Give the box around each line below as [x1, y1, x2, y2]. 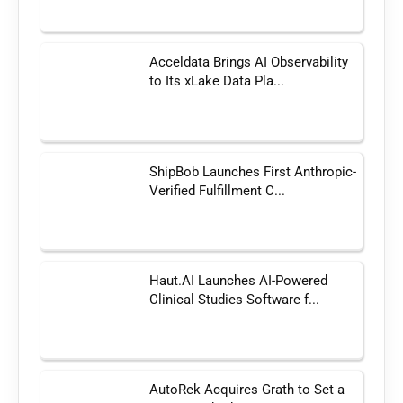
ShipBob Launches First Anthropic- [149, 163, 357, 180]
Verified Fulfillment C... [149, 182, 286, 199]
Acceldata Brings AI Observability [149, 54, 349, 71]
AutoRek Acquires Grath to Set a [149, 381, 345, 399]
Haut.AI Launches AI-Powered [149, 272, 328, 289]
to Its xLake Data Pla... [149, 73, 285, 90]
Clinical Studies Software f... [149, 291, 320, 308]
